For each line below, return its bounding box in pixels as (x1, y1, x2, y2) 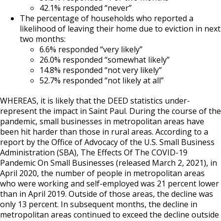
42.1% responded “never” (39, 2, 132, 13)
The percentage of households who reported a (20, 12, 193, 24)
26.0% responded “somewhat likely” (39, 54, 170, 65)
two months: (20, 33, 66, 44)
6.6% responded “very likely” (39, 43, 143, 55)
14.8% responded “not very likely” (39, 64, 162, 75)
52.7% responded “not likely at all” (39, 74, 164, 86)
